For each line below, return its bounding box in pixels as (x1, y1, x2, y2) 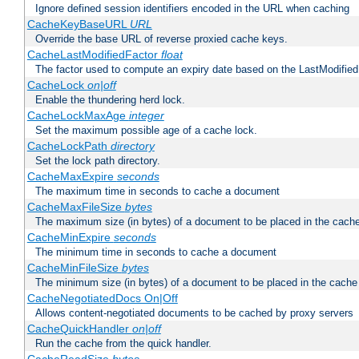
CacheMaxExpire (26, 170, 117, 184)
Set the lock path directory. (35, 155, 160, 167)
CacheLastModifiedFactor (26, 48, 161, 62)
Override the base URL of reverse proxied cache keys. (35, 33, 288, 46)
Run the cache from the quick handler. (35, 337, 212, 350)
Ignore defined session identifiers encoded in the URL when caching (35, 2, 349, 15)
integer (128, 109, 164, 123)
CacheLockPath (26, 139, 111, 153)
